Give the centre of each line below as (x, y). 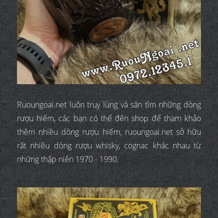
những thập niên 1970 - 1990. (68, 159)
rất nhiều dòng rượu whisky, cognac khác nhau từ (109, 146)
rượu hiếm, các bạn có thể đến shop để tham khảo (109, 118)
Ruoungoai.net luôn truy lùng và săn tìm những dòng (109, 105)
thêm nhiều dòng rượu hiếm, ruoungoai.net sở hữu (109, 132)
